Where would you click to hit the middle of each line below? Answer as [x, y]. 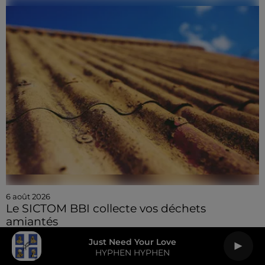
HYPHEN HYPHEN [132, 252]
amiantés [32, 222]
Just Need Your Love [132, 242]
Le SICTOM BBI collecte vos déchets [106, 209]
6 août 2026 [28, 197]
